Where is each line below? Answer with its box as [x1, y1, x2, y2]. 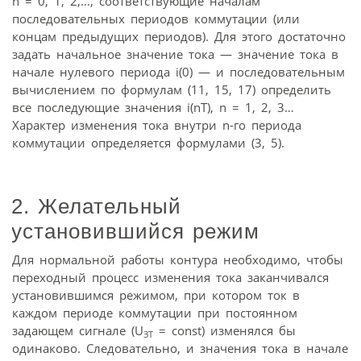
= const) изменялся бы [153, 322, 296, 338]
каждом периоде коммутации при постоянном [12, 304, 297, 321]
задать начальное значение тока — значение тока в [12, 46, 338, 63]
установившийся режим [11, 218, 259, 243]
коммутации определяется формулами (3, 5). [12, 135, 284, 151]
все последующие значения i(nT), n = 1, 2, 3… [12, 99, 294, 116]
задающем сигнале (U [12, 322, 143, 338]
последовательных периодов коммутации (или [12, 10, 300, 27]
